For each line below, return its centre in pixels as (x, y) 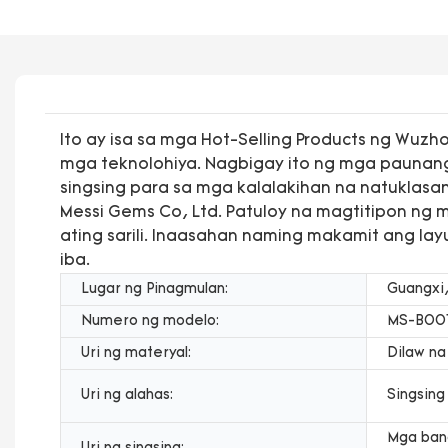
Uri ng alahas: (127, 395)
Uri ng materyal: (136, 353)
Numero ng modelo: (150, 321)
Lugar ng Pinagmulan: (154, 289)
